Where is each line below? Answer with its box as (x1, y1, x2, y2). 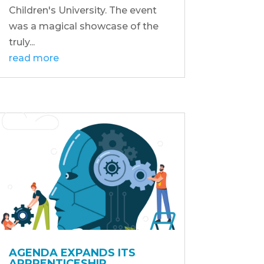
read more (8, 52, 59, 64)
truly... (8, 36, 35, 48)
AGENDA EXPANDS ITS (8, 246, 136, 259)
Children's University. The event (8, 4, 157, 16)
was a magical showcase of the (8, 20, 159, 32)
